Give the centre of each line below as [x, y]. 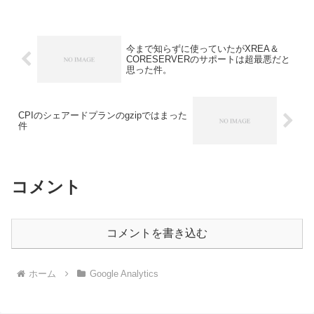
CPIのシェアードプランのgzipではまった [103, 116]
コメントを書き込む [157, 233]
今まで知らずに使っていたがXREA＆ [202, 49]
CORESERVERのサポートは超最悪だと [208, 60]
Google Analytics [124, 273]
